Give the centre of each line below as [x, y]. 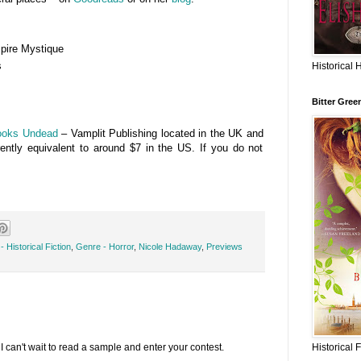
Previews [224, 246]
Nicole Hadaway [170, 246]
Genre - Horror [104, 246]
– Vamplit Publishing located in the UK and [160, 134]
